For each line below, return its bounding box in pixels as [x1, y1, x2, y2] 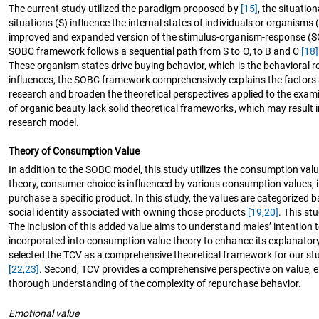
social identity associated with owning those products [9, 206, 248, 218]
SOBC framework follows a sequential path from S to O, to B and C [9, 45, 301, 57]
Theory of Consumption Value [9, 145, 140, 157]
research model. [9, 116, 80, 128]
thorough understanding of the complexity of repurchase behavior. [9, 277, 301, 289]
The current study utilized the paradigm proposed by [9, 2, 241, 14]
